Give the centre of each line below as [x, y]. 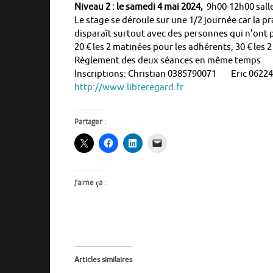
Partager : [90, 121]
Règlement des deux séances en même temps [168, 60]
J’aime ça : [90, 182]
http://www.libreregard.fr [129, 87]
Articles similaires [103, 259]
